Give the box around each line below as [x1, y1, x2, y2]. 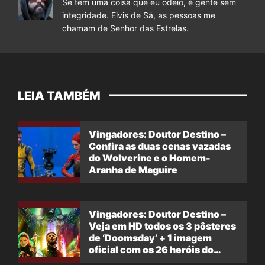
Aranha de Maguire [89, 164, 177, 176]
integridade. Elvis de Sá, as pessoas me [62, 9, 215, 20]
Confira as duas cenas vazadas [89, 140, 231, 153]
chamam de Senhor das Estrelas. [62, 22, 189, 33]
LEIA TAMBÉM [18, 88, 101, 103]
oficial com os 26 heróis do [89, 244, 214, 256]
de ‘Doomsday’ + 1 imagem [89, 232, 212, 244]
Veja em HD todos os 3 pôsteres [89, 220, 236, 232]
